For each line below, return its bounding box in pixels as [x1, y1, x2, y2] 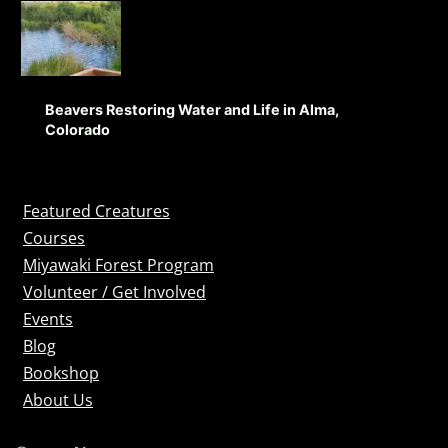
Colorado [45, 120, 110, 138]
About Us [23, 388, 93, 411]
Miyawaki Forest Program [23, 253, 214, 276]
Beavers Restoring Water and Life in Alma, [45, 100, 339, 118]
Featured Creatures [23, 199, 170, 222]
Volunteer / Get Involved [23, 280, 206, 303]
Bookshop [23, 361, 99, 384]
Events [23, 307, 73, 330]
